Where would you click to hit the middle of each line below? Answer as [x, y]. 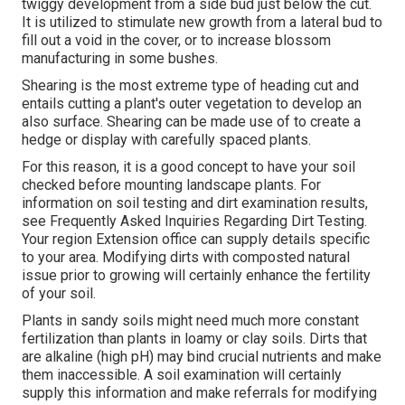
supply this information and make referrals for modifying [199, 393]
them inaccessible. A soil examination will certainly [182, 375]
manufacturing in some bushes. [120, 59]
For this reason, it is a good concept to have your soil [188, 167]
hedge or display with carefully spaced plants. [166, 140]
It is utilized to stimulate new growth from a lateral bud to [202, 23]
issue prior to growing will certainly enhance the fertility [196, 276]
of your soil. [59, 294]
